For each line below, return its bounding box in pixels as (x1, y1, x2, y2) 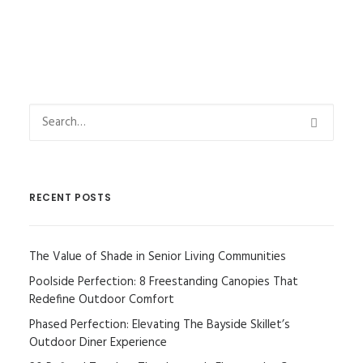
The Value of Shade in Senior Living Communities (29, 247, 286, 267)
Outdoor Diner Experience (29, 333, 167, 352)
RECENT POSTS (29, 190, 112, 204)
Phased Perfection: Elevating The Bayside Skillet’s (29, 315, 290, 335)
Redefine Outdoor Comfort (29, 290, 174, 310)
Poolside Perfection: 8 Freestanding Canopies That (29, 272, 298, 292)
